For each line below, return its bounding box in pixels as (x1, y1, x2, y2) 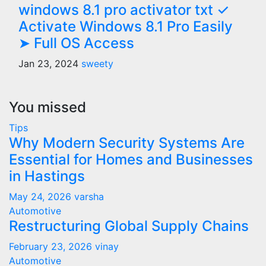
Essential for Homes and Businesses (9, 150, 253, 168)
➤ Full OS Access (18, 34, 134, 52)
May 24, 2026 (9, 190, 74, 202)
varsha (74, 190, 104, 202)
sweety (81, 57, 113, 69)
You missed (9, 98, 86, 116)
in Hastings (9, 167, 85, 185)
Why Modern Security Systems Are (9, 134, 245, 151)
